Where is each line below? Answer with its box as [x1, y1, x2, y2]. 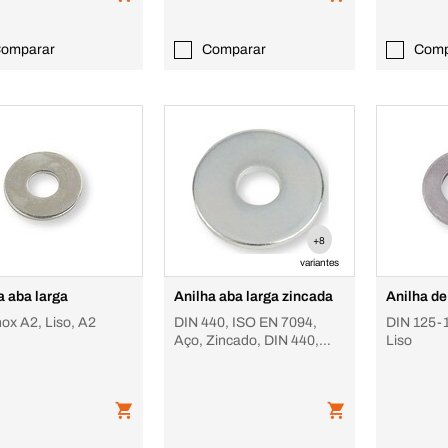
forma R [174, 351, 225, 366]
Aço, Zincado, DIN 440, [174, 333, 320, 348]
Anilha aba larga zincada [174, 289, 334, 304]
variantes [299, 257, 339, 268]
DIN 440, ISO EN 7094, [174, 315, 318, 330]
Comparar [202, 42, 267, 57]
